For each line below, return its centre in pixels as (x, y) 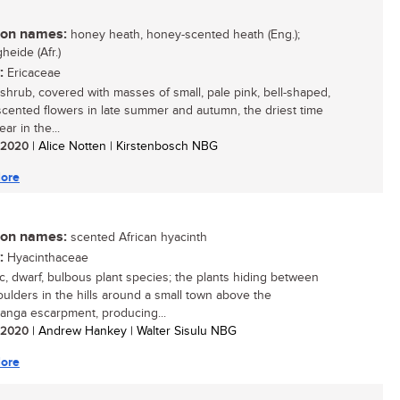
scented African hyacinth (137, 237)
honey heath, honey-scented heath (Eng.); (183, 35)
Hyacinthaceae (46, 258)
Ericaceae (32, 73)
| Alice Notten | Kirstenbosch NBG (123, 146)
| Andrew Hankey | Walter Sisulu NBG (133, 331)
